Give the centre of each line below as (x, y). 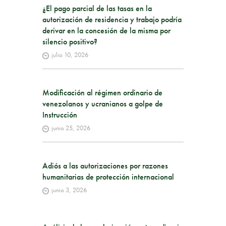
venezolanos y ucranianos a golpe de (103, 104)
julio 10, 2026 (70, 55)
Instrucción (60, 115)
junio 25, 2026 (71, 128)
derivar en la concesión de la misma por (106, 31)
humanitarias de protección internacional (108, 177)
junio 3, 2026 (69, 190)
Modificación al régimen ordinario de (102, 93)
